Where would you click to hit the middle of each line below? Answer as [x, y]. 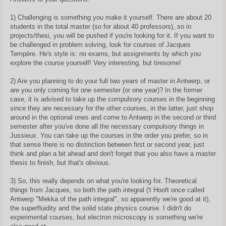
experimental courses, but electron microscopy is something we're [106, 217]
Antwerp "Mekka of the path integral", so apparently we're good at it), [110, 199]
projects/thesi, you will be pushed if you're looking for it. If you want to [112, 36]
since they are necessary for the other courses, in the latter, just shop [112, 108]
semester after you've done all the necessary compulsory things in [107, 126]
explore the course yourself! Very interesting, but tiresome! [96, 63]
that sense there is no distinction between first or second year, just [107, 145]
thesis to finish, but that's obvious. [60, 163]
